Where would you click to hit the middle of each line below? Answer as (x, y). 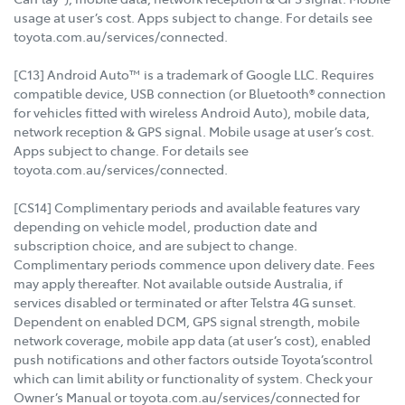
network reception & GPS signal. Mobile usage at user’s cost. (194, 132)
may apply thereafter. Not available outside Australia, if (178, 283)
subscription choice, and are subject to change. (155, 245)
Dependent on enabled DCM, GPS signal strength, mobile (187, 321)
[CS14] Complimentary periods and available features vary (187, 207)
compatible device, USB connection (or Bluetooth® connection (200, 94)
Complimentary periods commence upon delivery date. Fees (194, 264)
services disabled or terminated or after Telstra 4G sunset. (185, 302)
